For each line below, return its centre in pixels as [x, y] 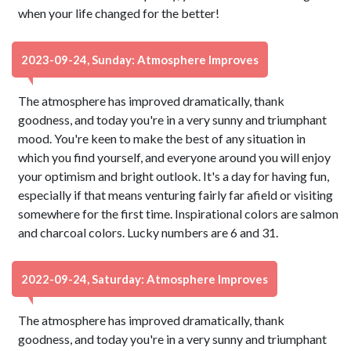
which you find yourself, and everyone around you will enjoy [175, 157]
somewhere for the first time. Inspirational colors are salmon [179, 213]
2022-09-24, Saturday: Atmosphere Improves [145, 279]
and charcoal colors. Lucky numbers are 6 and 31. [148, 232]
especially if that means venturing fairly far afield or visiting [176, 195]
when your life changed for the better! [119, 13]
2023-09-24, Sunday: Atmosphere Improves [140, 60]
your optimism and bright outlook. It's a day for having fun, [174, 176]
